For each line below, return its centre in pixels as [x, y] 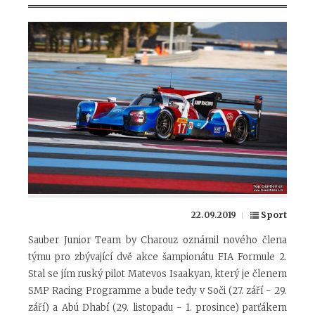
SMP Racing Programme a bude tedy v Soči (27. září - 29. [157, 291]
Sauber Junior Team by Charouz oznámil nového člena [157, 240]
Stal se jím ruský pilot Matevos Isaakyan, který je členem [157, 274]
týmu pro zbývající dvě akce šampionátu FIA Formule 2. [157, 257]
